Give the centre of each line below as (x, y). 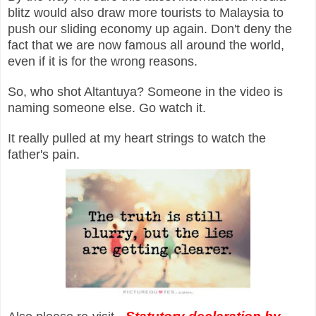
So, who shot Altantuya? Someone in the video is (145, 91)
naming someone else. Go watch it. (109, 108)
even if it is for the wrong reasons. (104, 61)
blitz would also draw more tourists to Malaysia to (146, 12)
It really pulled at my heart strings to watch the (137, 138)
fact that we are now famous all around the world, (146, 45)
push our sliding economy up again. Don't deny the (150, 29)
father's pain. (44, 154)
